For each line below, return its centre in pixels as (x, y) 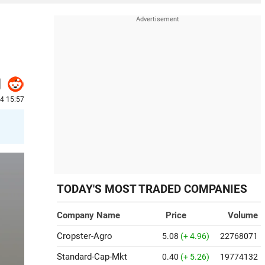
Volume (243, 215)
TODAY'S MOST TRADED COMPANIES (152, 189)
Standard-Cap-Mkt (92, 257)
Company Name (88, 215)
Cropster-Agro (85, 236)
